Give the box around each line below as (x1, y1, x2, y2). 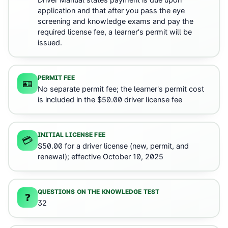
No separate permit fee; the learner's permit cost (37, 84, 204, 94)
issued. (37, 38, 62, 48)
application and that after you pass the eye (37, 6, 185, 16)
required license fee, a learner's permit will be (37, 27, 192, 37)
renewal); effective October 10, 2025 (37, 152, 163, 162)
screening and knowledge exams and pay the (37, 17, 193, 26)
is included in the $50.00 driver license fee (37, 95, 182, 105)
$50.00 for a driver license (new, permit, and (37, 141, 189, 151)
